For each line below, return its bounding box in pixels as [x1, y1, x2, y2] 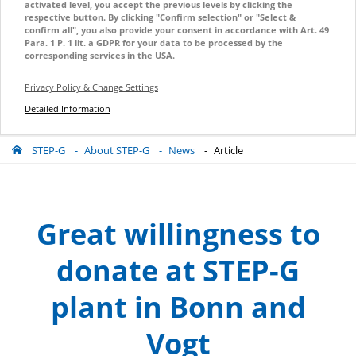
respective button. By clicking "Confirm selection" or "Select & [25, 11, 296, 24]
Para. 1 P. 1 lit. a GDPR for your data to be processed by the [25, 37, 283, 49]
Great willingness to [36, 215, 320, 254]
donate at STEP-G [56, 251, 300, 291]
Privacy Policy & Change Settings [25, 81, 158, 94]
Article [214, 143, 243, 158]
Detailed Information [25, 103, 110, 115]
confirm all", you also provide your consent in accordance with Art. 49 [25, 24, 329, 37]
